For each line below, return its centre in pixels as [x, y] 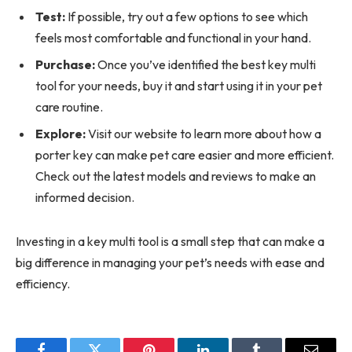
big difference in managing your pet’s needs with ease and [170, 262]
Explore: [60, 134]
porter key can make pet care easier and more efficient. [185, 155]
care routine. [69, 107]
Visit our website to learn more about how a [203, 134]
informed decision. [85, 198]
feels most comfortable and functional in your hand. [173, 38]
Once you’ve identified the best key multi [205, 65]
